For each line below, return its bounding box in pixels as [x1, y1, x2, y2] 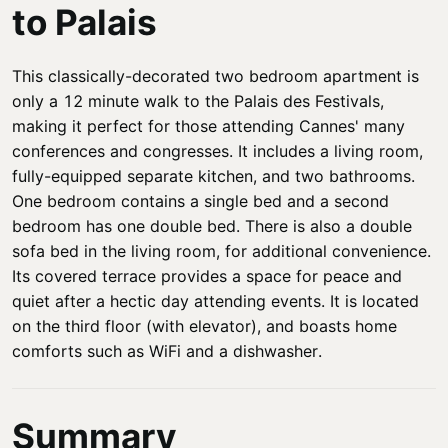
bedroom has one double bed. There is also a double [12, 215, 412, 236]
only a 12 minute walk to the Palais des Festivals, [12, 90, 384, 111]
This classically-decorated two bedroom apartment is [12, 65, 419, 86]
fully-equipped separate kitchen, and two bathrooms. [12, 165, 415, 186]
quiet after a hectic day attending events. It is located [12, 290, 419, 311]
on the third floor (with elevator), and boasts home [12, 315, 397, 336]
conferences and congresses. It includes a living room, [12, 140, 423, 161]
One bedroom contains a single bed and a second [12, 190, 389, 211]
